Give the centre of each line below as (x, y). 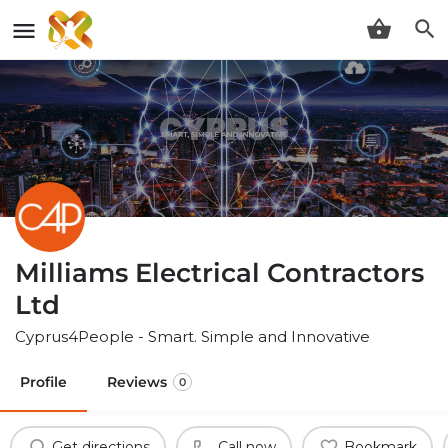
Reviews (137, 381)
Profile (43, 381)
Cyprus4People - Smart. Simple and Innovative (192, 336)
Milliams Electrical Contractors (219, 272)
